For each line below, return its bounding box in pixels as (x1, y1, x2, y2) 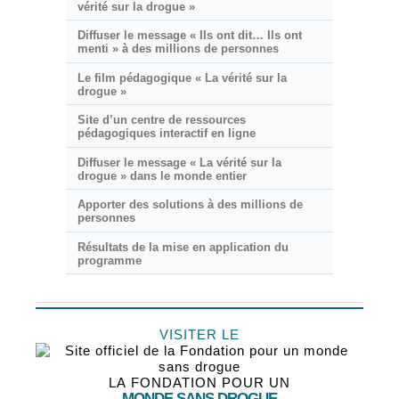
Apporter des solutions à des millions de (77, 198, 303, 212)
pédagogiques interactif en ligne (77, 126, 256, 141)
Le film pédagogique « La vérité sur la (77, 70, 287, 85)
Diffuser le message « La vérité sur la (77, 155, 281, 169)
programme (77, 253, 142, 267)
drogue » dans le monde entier (77, 168, 247, 183)
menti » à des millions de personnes (77, 42, 279, 56)
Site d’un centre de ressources (77, 113, 246, 127)
